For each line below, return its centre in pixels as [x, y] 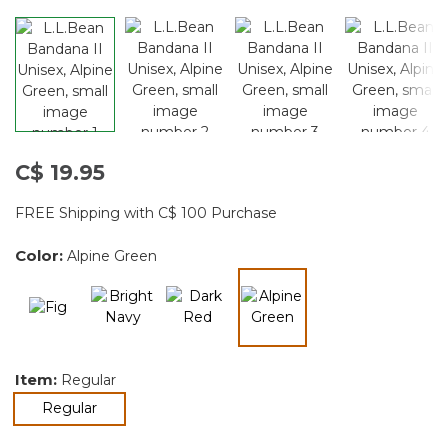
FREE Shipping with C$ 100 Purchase [146, 212]
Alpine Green [112, 255]
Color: [41, 255]
